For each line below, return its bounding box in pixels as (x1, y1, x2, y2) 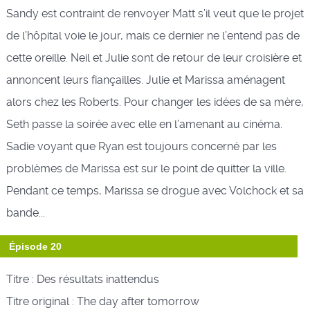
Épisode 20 (8, 240, 62, 252)
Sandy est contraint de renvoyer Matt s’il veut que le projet (6, 6, 304, 20)
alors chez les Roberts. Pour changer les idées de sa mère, (6, 95, 304, 109)
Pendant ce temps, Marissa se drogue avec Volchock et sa (6, 183, 304, 197)
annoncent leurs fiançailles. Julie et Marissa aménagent (6, 73, 285, 86)
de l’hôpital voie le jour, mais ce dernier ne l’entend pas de (6, 28, 300, 42)
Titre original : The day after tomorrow (6, 294, 199, 308)
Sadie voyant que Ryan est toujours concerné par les (6, 139, 277, 153)
